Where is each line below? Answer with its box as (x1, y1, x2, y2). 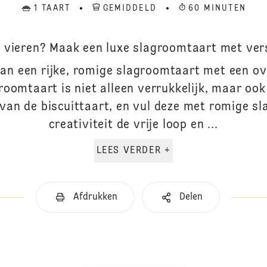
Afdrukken (73, 193, 117, 202)
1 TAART (34, 4, 70, 13)
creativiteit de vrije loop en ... (49, 119, 218, 131)
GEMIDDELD (103, 4, 157, 13)
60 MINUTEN (188, 4, 246, 13)
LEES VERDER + (164, 146, 171, 156)
